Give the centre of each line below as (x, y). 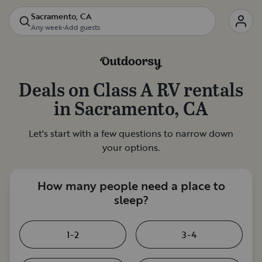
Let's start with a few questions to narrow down (131, 133)
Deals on (56, 89)
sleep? (131, 199)
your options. (131, 147)
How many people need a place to (131, 185)
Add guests (82, 27)
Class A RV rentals (168, 89)
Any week (47, 27)
